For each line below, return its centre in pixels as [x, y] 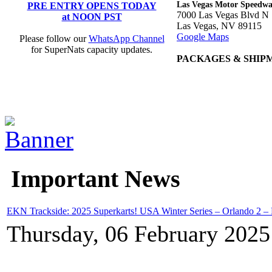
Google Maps [203, 36]
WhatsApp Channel [126, 38]
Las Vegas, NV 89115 [219, 25]
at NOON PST [92, 16]
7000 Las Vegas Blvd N [223, 15]
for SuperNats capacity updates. [92, 49]
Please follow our [54, 38]
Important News [93, 178]
